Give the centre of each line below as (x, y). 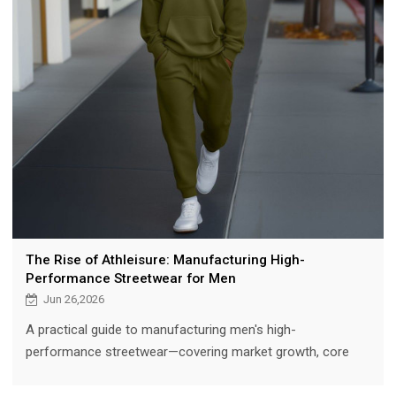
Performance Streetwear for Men (130, 279)
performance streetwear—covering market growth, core (187, 352)
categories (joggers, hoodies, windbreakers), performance (193, 374)
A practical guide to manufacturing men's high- (160, 330)
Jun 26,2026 (73, 300)
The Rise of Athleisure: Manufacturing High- (165, 260)
